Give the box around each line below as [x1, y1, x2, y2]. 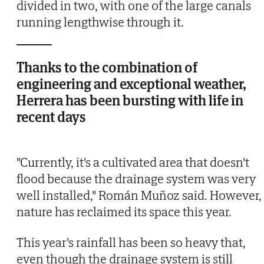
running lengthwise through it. [16, 13, 184, 30]
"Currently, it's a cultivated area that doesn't [16, 153, 249, 170]
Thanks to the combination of [16, 58, 197, 77]
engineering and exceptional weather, [16, 74, 246, 93]
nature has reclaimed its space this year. [16, 203, 232, 220]
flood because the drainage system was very [16, 170, 256, 187]
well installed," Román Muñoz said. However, [16, 186, 262, 203]
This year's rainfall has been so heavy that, [16, 233, 246, 250]
